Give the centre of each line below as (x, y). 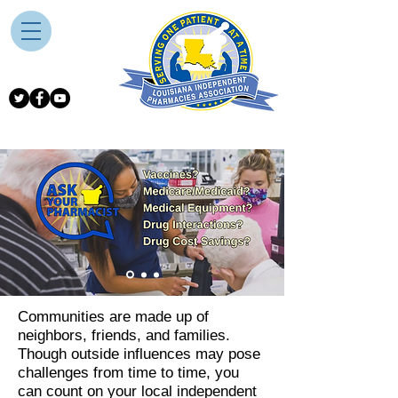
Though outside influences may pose (139, 354)
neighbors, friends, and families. (124, 335)
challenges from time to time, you (128, 373)
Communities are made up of (113, 317)
